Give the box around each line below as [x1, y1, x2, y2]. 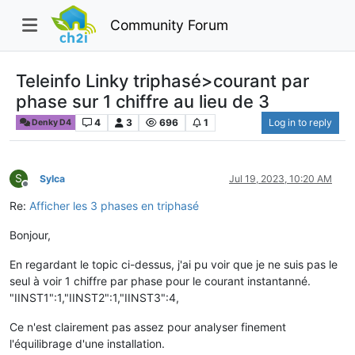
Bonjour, [10, 227, 51, 242]
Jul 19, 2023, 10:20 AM [229, 172, 332, 185]
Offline [25, 183, 54, 196]
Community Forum [109, 16, 228, 33]
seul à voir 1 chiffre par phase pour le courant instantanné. [10, 273, 311, 288]
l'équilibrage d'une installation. [10, 336, 165, 350]
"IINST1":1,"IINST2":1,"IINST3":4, [10, 290, 179, 304]
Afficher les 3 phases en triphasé [29, 198, 199, 212]
